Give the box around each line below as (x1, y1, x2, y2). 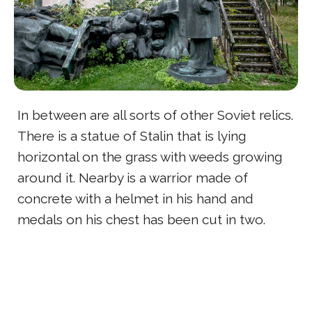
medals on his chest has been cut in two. (17, 212, 265, 228)
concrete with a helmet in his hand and (17, 191, 253, 207)
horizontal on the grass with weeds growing (17, 149, 282, 165)
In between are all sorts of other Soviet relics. (17, 107, 293, 123)
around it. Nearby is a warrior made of (17, 170, 248, 186)
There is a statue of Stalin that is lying (17, 128, 246, 144)
